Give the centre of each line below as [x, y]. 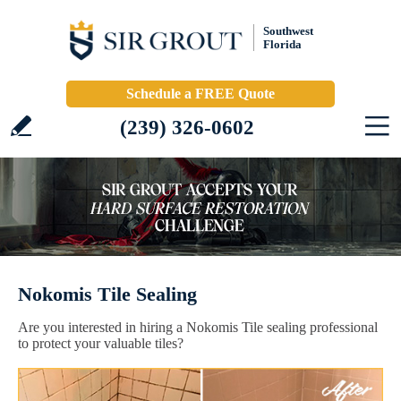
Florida [282, 44]
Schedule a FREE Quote [200, 94]
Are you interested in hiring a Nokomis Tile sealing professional [198, 327]
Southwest [288, 31]
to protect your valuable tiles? [101, 343]
